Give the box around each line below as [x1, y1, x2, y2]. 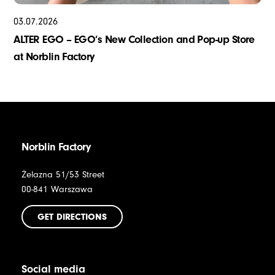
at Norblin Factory [14, 50, 95, 63]
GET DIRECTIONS [37, 211, 107, 222]
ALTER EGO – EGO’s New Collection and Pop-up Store [14, 33, 255, 46]
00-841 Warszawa [21, 184, 93, 195]
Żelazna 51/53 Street [21, 169, 105, 180]
